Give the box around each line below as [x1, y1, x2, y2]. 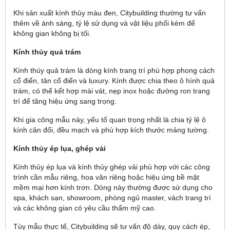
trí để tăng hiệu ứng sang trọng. [13, 97, 117, 105]
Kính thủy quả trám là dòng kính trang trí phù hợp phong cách [13, 66, 215, 74]
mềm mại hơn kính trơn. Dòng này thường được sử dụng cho [13, 183, 213, 191]
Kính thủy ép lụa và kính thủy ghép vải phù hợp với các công [13, 163, 210, 171]
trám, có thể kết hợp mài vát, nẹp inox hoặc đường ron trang [13, 87, 210, 95]
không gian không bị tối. [13, 29, 91, 37]
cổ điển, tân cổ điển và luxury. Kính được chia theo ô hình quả [13, 76, 215, 85]
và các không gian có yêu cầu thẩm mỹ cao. [13, 204, 156, 212]
